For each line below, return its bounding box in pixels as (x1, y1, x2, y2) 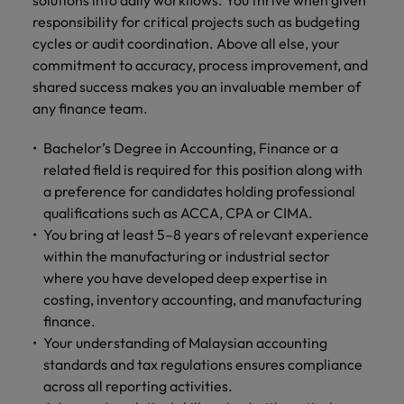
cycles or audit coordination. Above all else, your (32, 34, 340, 52)
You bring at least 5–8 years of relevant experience (43, 225, 369, 243)
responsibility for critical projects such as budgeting (32, 13, 360, 31)
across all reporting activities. (43, 377, 233, 395)
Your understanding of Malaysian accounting (43, 334, 327, 352)
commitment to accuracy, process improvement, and (32, 56, 368, 74)
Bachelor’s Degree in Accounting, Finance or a (43, 139, 338, 157)
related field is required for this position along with (43, 161, 363, 179)
